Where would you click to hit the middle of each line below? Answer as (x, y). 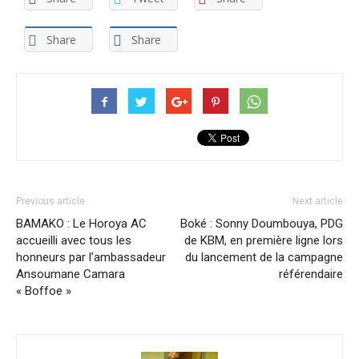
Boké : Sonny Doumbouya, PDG (262, 224)
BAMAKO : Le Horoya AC (81, 224)
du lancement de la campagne (264, 258)
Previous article (50, 202)
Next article (318, 202)
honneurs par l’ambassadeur (91, 258)
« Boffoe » (44, 291)
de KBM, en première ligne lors (264, 241)
